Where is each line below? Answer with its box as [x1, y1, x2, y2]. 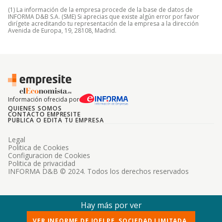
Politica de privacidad [8, 159, 75, 168]
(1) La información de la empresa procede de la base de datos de [8, 5, 193, 14]
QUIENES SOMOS [8, 104, 62, 112]
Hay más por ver [80, 200, 142, 211]
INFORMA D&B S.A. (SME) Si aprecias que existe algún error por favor [8, 12, 199, 21]
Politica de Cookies [8, 143, 69, 152]
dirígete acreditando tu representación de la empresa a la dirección [8, 19, 199, 28]
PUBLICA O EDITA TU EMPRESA [8, 116, 104, 124]
